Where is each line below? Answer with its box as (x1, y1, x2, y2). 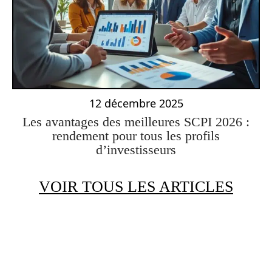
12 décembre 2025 (89, 95, 183, 110)
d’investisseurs (96, 141, 176, 157)
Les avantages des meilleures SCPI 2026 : (22, 114, 250, 129)
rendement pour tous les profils (52, 127, 220, 143)
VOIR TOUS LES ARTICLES (39, 177, 233, 195)
